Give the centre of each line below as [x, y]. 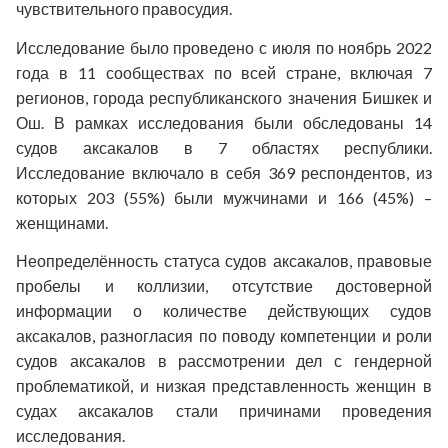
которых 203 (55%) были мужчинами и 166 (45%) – [224, 197]
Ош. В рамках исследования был [150, 122]
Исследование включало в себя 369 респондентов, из [224, 172]
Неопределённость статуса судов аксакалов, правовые [224, 261]
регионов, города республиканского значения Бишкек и [224, 97]
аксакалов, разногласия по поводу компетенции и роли [224, 336]
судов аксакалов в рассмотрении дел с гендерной [224, 361]
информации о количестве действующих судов [224, 311]
